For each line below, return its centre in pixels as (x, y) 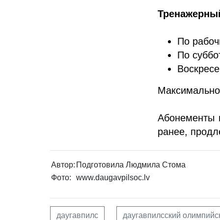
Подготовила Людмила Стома (131, 165)
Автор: (63, 165)
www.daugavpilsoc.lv (113, 177)
